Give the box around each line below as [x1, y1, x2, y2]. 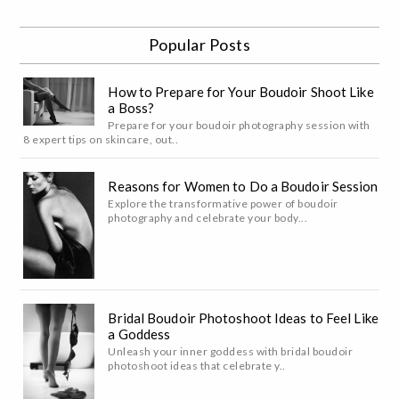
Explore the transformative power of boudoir [108, 197, 338, 211]
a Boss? [108, 100, 155, 117]
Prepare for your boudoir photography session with [108, 118, 370, 133]
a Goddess [108, 326, 171, 343]
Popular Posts [148, 35, 251, 55]
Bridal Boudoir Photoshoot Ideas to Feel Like [108, 310, 379, 327]
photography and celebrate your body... [108, 211, 308, 225]
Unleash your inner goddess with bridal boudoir [108, 345, 354, 359]
